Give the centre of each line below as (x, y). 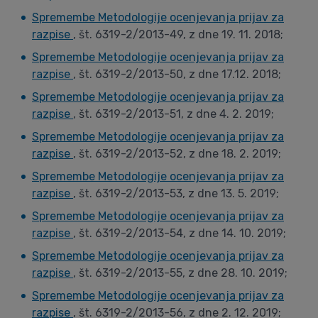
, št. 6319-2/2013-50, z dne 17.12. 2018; (177, 74)
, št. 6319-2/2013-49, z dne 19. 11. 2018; (178, 34)
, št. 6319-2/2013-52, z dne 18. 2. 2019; (177, 154)
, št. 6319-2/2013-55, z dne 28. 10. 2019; (180, 273)
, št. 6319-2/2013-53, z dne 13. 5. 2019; (176, 193)
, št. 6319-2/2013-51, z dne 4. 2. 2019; (174, 114)
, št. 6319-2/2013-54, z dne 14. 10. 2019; (180, 233)
